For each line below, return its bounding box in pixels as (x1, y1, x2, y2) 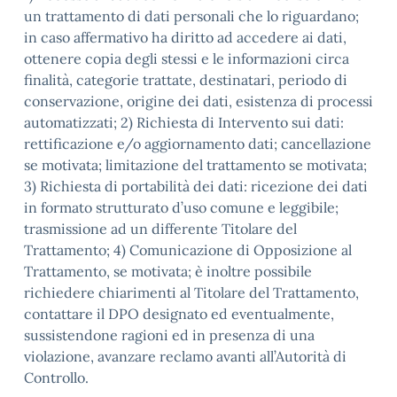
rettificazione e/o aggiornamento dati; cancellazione (24, 135, 371, 152)
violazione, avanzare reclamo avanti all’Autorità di (24, 347, 346, 365)
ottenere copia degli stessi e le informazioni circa (24, 50, 349, 67)
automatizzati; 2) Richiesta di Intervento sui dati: (24, 113, 344, 131)
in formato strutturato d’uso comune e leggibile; (24, 198, 339, 216)
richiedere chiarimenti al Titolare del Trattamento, (24, 284, 359, 301)
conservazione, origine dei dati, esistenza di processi (24, 92, 373, 110)
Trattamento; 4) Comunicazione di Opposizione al (24, 241, 352, 259)
